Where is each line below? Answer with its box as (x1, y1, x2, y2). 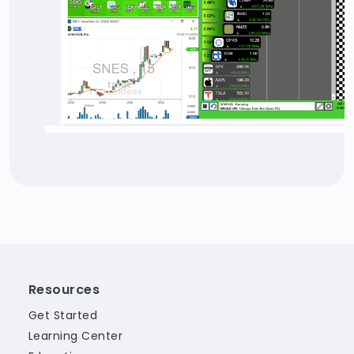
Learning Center (28, 328, 123, 345)
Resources (28, 281, 100, 299)
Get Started (28, 307, 98, 324)
